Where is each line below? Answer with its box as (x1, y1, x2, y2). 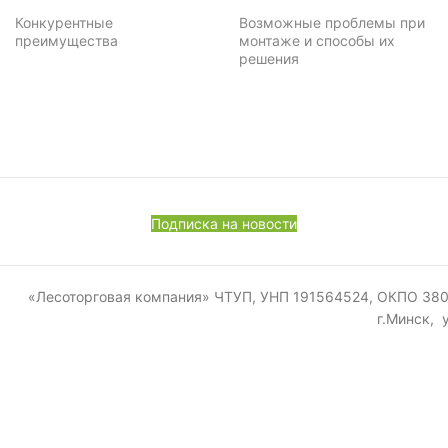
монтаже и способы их (239, 31, 395, 49)
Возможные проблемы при (239, 13, 425, 31)
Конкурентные (15, 13, 114, 31)
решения (239, 49, 299, 67)
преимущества (15, 31, 119, 49)
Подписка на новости (151, 215, 297, 233)
